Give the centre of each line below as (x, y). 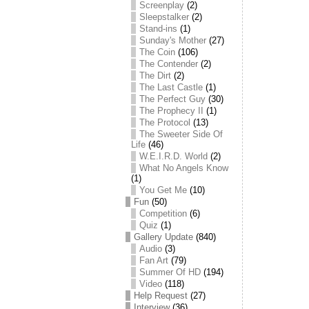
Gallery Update (163, 237)
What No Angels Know (184, 168)
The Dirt (155, 76)
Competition (163, 213)
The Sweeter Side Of (181, 134)
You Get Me (163, 190)
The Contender (169, 64)
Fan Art (154, 260)
